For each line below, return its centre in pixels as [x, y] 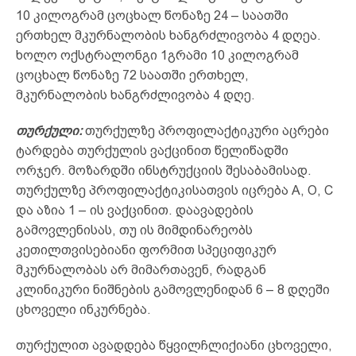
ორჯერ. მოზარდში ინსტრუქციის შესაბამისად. [164, 170]
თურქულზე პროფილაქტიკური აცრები [205, 130]
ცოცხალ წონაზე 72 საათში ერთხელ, [132, 75]
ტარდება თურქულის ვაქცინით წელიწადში [152, 150]
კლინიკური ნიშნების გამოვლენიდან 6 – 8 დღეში [173, 289]
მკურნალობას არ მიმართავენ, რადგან [141, 269]
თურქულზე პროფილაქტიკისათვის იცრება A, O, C [174, 190]
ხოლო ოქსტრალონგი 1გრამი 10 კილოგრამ [157, 55]
